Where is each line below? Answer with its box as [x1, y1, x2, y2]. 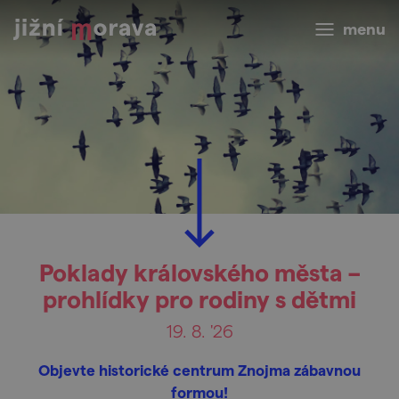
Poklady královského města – [38, 257, 361, 286]
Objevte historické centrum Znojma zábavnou [38, 361, 361, 379]
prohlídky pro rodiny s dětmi [43, 284, 356, 313]
